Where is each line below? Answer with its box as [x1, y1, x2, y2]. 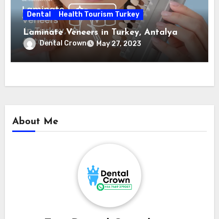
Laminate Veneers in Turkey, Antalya [23, 27, 178, 37]
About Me [12, 117, 58, 127]
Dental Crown [40, 39, 87, 47]
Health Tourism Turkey [59, 10, 140, 19]
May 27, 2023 [96, 39, 142, 48]
